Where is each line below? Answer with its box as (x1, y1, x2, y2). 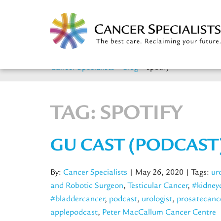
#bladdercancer (50, 194, 105, 204)
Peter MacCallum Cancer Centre (102, 207, 216, 218)
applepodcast (50, 207, 98, 218)
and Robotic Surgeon (50, 181, 123, 191)
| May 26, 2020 (129, 167, 184, 178)
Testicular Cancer (128, 181, 188, 191)
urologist (142, 194, 172, 204)
